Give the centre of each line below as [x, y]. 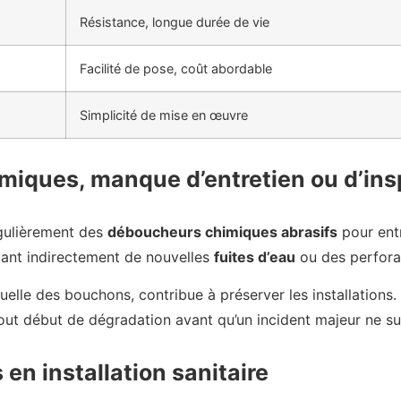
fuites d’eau [255, 257]
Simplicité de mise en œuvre [164, 115]
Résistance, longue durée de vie [175, 22]
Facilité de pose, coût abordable [176, 69]
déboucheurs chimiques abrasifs [222, 232]
